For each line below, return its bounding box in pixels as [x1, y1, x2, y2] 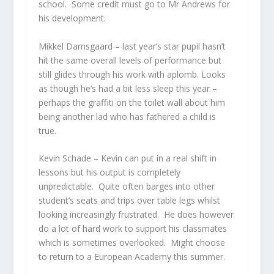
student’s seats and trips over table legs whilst [38, 194, 220, 207]
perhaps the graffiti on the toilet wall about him [38, 96, 225, 108]
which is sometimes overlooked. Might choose [38, 237, 225, 249]
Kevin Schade [38, 152, 91, 165]
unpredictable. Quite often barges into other [38, 180, 215, 193]
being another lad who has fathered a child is [38, 110, 216, 122]
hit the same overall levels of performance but [38, 54, 221, 66]
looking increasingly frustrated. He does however [38, 209, 234, 221]
